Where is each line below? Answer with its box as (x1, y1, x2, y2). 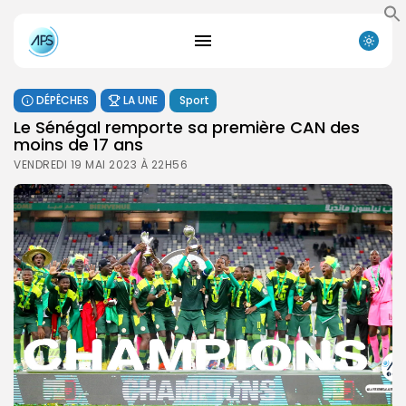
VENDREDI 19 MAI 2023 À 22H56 (14, 156, 188, 172)
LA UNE (123, 92, 158, 108)
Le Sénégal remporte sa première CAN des (14, 115, 360, 139)
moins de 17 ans (14, 132, 143, 156)
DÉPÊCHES (36, 92, 89, 108)
